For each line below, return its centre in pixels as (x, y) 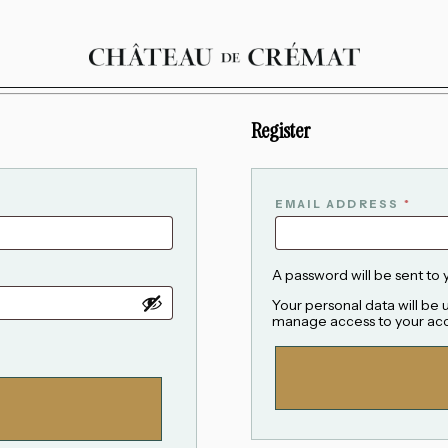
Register (280, 130)
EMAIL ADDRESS (339, 203)
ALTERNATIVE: (328, 430)
